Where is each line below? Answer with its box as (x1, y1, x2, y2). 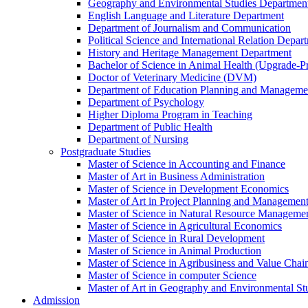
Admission (33, 294, 80, 306)
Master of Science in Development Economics (88, 183, 289, 195)
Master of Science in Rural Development (88, 232, 265, 244)
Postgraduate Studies (60, 146, 151, 157)
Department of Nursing (88, 133, 188, 145)
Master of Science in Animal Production (88, 245, 261, 256)
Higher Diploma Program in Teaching (88, 109, 252, 120)
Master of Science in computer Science (88, 269, 256, 281)
